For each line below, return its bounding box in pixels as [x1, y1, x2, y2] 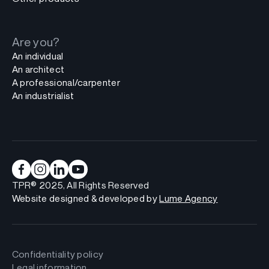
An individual [11, 50, 64, 62]
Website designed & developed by [11, 192, 160, 204]
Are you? [11, 34, 60, 49]
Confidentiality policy [11, 249, 104, 261]
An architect [11, 63, 65, 75]
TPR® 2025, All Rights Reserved [11, 179, 150, 191]
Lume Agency [159, 192, 218, 204]
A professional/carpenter [11, 76, 120, 88]
